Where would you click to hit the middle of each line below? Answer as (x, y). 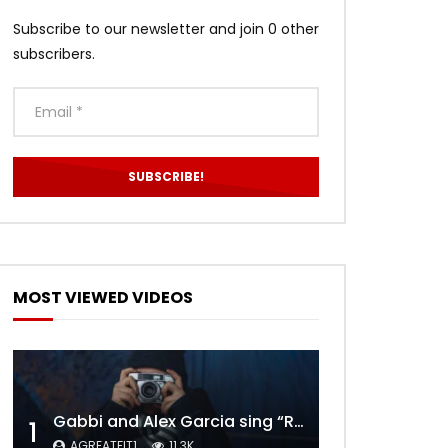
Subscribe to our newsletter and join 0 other (166, 29)
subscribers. (54, 54)
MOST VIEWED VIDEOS (103, 298)
